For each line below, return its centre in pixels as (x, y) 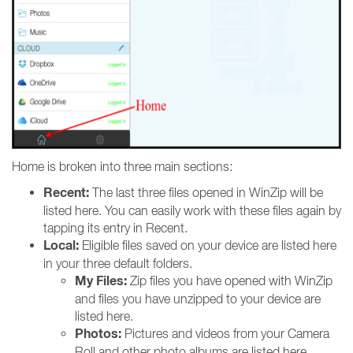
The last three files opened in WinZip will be (206, 192)
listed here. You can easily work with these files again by (192, 210)
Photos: (98, 334)
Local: (61, 245)
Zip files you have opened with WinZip (230, 281)
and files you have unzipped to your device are (198, 299)
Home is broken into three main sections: (122, 166)
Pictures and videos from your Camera (225, 333)
